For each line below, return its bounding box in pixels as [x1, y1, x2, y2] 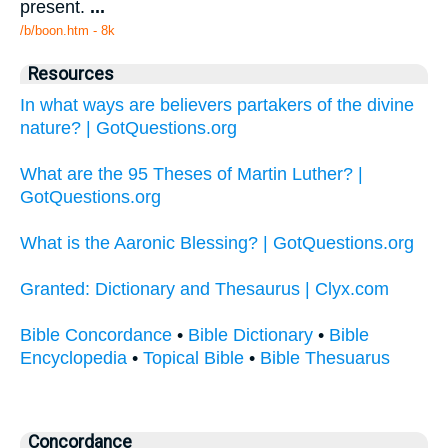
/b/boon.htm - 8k [20, 23, 115, 39]
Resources [28, 64, 114, 85]
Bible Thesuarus [260, 348, 390, 369]
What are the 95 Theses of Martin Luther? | [20, 164, 363, 185]
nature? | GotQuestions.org [20, 118, 237, 139]
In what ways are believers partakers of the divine [20, 95, 414, 116]
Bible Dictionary [188, 325, 313, 346]
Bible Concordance [20, 325, 172, 346]
